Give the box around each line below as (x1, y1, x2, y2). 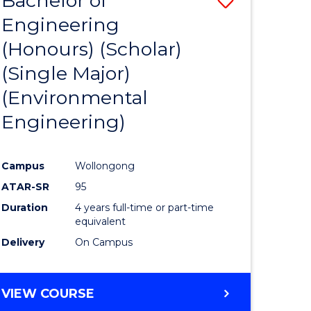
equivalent (75, 215, 126, 228)
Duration (1, 201, 49, 214)
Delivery (1, 235, 45, 249)
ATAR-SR (1, 180, 50, 193)
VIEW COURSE (1, 285, 95, 301)
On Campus (75, 235, 133, 249)
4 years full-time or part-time (75, 201, 215, 214)
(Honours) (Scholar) (1, 37, 183, 61)
